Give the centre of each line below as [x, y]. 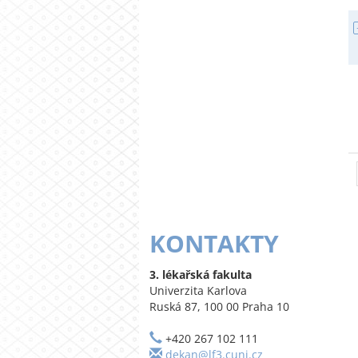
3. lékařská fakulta [201, 275]
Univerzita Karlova [198, 291]
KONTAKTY [214, 244]
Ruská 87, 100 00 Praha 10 [219, 307]
